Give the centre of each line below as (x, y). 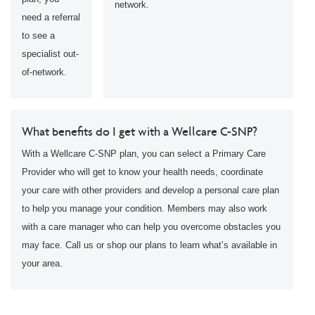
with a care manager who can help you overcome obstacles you (151, 226)
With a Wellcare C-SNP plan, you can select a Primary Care (144, 153)
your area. (42, 263)
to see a (38, 36)
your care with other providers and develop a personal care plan (150, 190)
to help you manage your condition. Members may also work (144, 208)
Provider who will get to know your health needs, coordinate (142, 172)
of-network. (44, 72)
